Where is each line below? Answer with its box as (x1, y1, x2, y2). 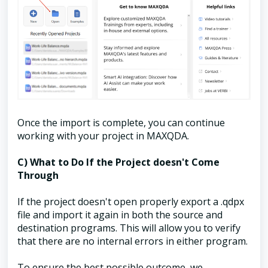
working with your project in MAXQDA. (17, 129, 189, 143)
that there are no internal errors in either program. (17, 234, 248, 248)
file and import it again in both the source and (17, 208, 223, 222)
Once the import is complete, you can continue (17, 116, 225, 130)
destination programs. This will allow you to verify (17, 221, 240, 235)
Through (17, 169, 59, 182)
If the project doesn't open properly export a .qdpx (17, 195, 244, 209)
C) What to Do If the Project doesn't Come (17, 156, 220, 169)
